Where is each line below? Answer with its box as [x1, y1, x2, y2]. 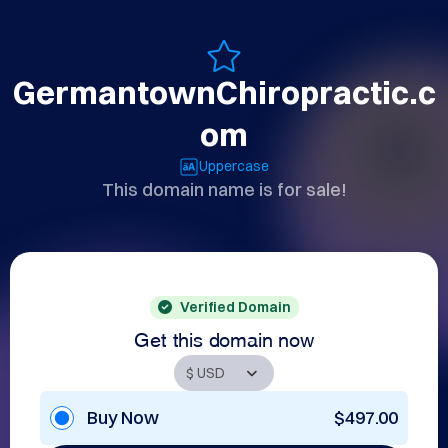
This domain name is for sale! [101, 178, 347, 201]
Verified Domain [179, 298, 291, 316]
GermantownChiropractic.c [12, 73, 436, 112]
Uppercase [199, 157, 269, 175]
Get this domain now [134, 332, 314, 342]
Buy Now [87, 406, 159, 429]
